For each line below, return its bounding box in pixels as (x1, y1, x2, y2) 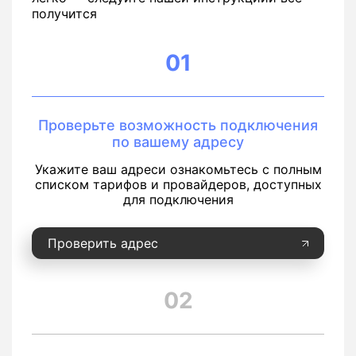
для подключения (122, 192, 234, 208)
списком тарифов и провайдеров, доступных (34, 176, 322, 193)
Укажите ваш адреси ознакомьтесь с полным (34, 161, 322, 178)
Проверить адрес (48, 235, 158, 252)
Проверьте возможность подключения (38, 117, 318, 134)
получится (32, 6, 97, 22)
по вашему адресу (112, 133, 244, 151)
